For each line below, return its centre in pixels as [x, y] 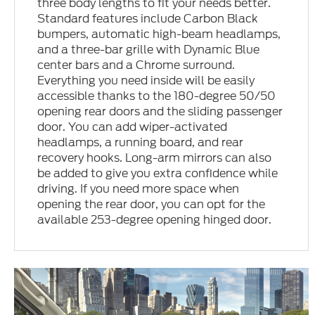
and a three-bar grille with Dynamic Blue [149, 49]
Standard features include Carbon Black [148, 18]
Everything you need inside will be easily [146, 80]
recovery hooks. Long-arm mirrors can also [155, 157]
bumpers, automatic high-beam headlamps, [159, 34]
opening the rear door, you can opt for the [152, 204]
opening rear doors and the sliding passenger [160, 111]
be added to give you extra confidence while [158, 173]
